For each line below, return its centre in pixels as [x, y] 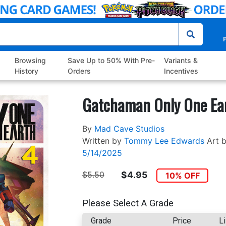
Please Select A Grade [128, 203]
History [27, 71]
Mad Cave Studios [129, 129]
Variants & [181, 61]
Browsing [31, 61]
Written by [102, 141]
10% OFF [182, 176]
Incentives [181, 71]
